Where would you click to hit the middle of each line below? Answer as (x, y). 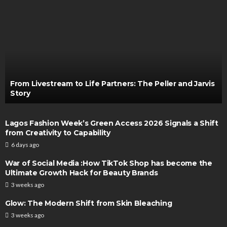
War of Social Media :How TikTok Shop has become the (109, 163)
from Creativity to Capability (58, 133)
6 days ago (25, 145)
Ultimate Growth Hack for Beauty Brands (82, 173)
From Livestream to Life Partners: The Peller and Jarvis (112, 84)
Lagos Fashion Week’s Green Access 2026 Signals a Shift (112, 123)
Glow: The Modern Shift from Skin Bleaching (89, 203)
